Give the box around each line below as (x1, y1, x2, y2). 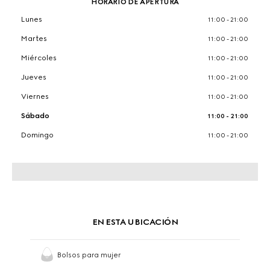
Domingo (21, 131, 54, 139)
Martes (21, 34, 48, 43)
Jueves (21, 73, 47, 81)
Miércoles (21, 54, 57, 62)
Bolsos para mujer (57, 251, 121, 259)
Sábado (21, 111, 50, 120)
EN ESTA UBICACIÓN (92, 217, 178, 227)
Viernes (21, 92, 49, 101)
